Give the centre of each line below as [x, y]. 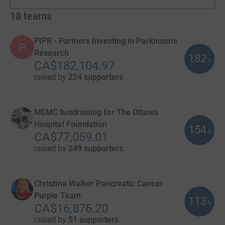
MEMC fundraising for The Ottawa [96, 112]
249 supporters [96, 148]
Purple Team [58, 195]
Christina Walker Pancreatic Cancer [99, 183]
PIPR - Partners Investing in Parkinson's [106, 41]
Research [51, 53]
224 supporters [96, 77]
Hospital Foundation [71, 124]
